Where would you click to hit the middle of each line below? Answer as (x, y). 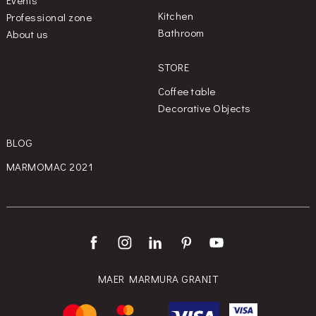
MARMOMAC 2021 (50, 166)
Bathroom (181, 32)
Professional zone (49, 17)
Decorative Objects (204, 108)
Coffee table (187, 91)
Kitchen (176, 15)
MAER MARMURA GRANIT (158, 279)
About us (27, 34)
